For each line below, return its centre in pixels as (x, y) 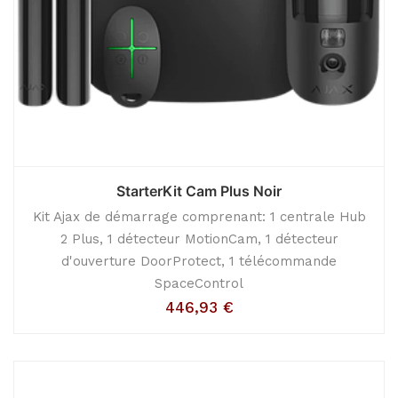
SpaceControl (199, 283)
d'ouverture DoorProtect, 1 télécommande (199, 261)
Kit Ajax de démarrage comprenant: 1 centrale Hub (199, 217)
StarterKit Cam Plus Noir (199, 191)
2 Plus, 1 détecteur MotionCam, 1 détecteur (199, 239)
